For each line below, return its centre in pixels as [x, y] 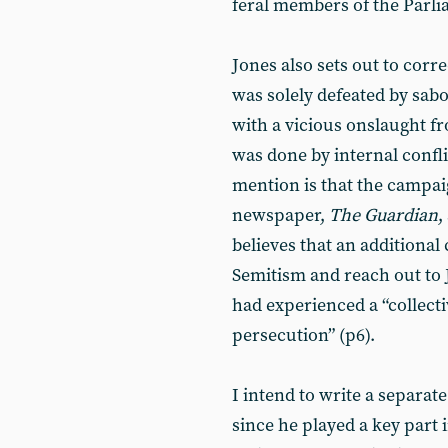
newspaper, [280, 215]
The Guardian [383, 215]
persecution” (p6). [303, 335]
